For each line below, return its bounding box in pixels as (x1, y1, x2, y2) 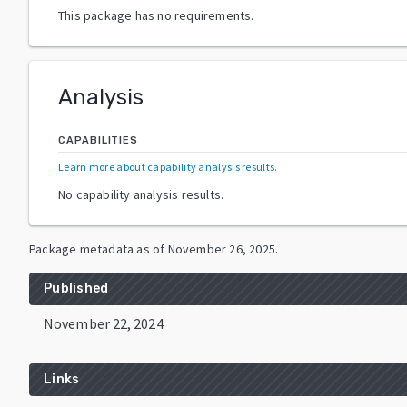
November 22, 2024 (44, 313, 164, 333)
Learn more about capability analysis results (58, 159, 275, 174)
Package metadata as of (29, 240, 165, 257)
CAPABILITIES (58, 134, 138, 146)
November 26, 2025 (167, 240, 276, 257)
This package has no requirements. (58, 6, 254, 24)
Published (44, 280, 109, 296)
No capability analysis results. (58, 185, 224, 203)
